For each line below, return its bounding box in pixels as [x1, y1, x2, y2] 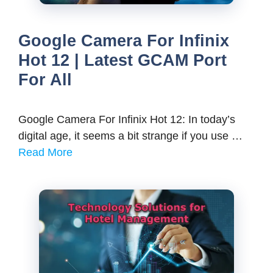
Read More [18, 146, 73, 158]
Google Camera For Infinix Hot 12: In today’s [18, 113, 235, 126]
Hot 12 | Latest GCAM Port [18, 51, 227, 69]
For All [18, 70, 72, 89]
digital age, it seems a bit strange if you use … [18, 129, 243, 142]
